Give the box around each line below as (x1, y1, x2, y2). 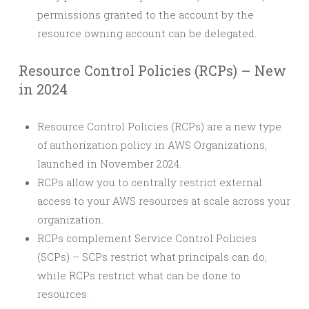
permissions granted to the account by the (37, 8, 254, 21)
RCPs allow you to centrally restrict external (37, 175, 262, 189)
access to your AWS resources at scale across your (37, 194, 290, 208)
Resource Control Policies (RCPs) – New (19, 61, 286, 79)
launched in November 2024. (37, 157, 181, 170)
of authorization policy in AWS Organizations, (37, 138, 267, 152)
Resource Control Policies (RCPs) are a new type (37, 119, 281, 133)
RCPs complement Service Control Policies (37, 231, 257, 245)
